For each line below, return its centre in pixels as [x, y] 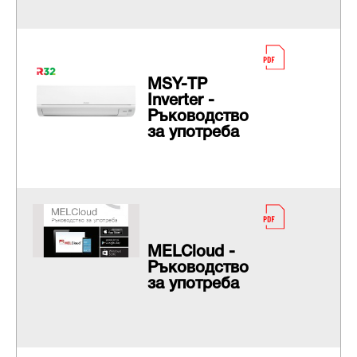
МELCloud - [191, 253]
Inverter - [180, 102]
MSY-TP [177, 86]
